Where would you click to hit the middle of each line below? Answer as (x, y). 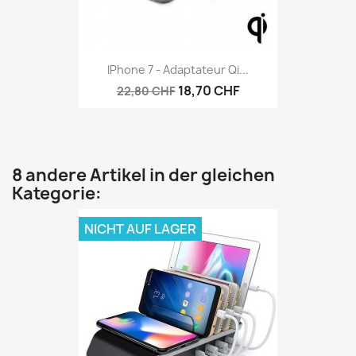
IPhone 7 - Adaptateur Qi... (178, 69)
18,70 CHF (209, 90)
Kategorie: (57, 193)
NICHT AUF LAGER (140, 229)
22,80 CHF (146, 91)
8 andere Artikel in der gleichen (143, 175)
